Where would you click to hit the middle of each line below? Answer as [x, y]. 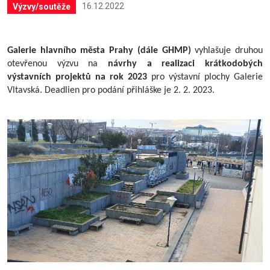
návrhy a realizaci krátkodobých [185, 64]
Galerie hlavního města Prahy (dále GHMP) [99, 50]
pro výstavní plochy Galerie [205, 77]
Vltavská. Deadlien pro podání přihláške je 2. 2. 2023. [111, 90]
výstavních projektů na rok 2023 [77, 77]
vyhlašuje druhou [227, 50]
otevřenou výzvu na [58, 64]
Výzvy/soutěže [42, 6]
